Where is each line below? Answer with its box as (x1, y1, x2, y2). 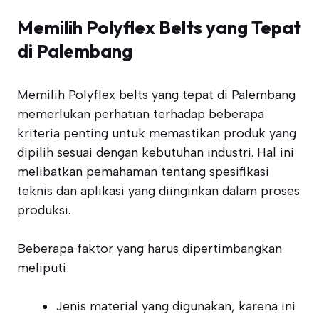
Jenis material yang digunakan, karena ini (56, 298, 296, 314)
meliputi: (17, 260, 69, 276)
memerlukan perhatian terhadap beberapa (17, 106, 264, 122)
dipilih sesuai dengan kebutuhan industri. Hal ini (17, 145, 294, 160)
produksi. (17, 202, 70, 218)
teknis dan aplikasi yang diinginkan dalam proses (17, 183, 300, 199)
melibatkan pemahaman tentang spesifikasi (17, 164, 269, 179)
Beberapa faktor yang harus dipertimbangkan (17, 241, 282, 256)
